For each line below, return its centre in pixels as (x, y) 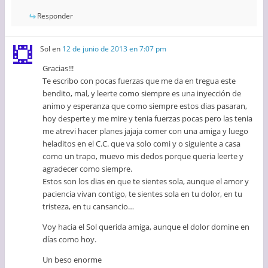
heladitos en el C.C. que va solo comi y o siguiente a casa (142, 144)
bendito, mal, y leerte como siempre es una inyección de (142, 94)
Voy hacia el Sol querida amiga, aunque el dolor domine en (146, 227)
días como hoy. (70, 240)
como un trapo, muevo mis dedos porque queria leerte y (143, 156)
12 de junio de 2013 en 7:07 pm (115, 49)
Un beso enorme (72, 260)
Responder (55, 16)
